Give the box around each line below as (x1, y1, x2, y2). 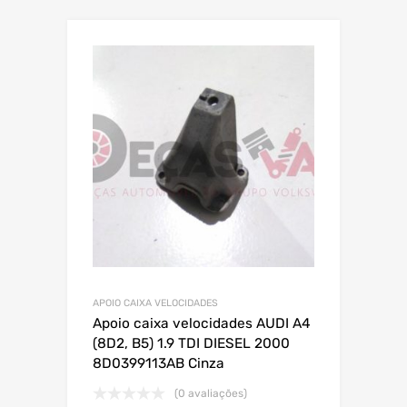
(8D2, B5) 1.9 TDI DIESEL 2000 (93, 335, 290, 352)
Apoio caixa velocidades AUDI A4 (93, 315, 311, 333)
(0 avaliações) (174, 387, 247, 401)
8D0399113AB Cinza (93, 355, 224, 372)
